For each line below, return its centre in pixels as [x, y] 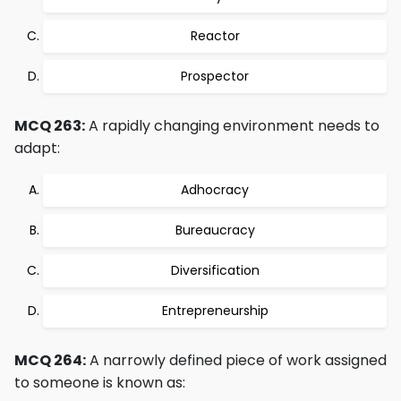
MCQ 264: [50, 360]
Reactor [215, 36]
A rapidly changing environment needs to [232, 126]
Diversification [215, 270]
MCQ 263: [50, 126]
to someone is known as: [100, 383]
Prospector [215, 76]
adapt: [37, 148]
